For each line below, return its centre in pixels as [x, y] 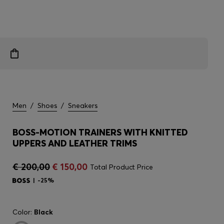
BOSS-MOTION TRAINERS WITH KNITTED [100, 132]
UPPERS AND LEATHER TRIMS [75, 143]
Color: [23, 212]
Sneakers [83, 105]
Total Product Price [121, 167]
